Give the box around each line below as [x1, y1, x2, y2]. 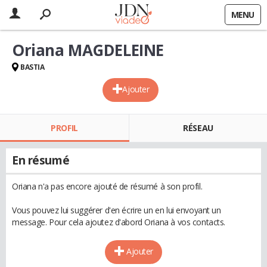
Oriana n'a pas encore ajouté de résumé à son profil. [12, 181, 203, 192]
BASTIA [20, 62, 45, 72]
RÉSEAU [183, 122, 213, 133]
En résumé [12, 153, 70, 168]
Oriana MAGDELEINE [12, 39, 164, 61]
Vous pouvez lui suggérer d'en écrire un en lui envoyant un [12, 204, 221, 216]
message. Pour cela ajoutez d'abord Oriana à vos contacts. [12, 216, 226, 228]
